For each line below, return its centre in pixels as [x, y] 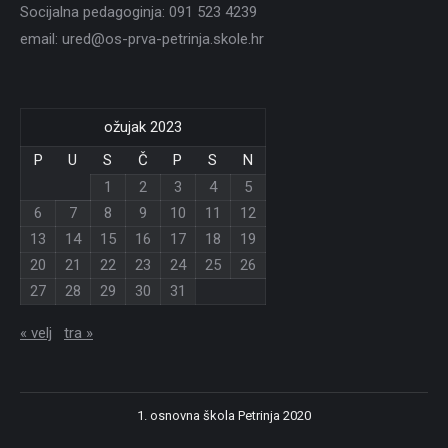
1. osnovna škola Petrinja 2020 [224, 415]
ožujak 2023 [143, 126]
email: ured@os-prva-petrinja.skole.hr [142, 38]
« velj [36, 332]
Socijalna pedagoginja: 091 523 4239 [138, 11]
